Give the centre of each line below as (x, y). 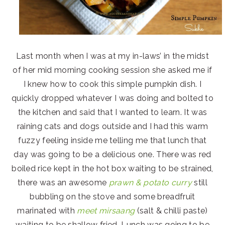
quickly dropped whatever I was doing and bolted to (112, 98)
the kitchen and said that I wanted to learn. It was (113, 112)
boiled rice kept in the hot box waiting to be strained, (113, 168)
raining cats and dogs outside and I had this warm (113, 126)
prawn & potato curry (150, 182)
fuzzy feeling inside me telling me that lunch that (113, 140)
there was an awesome (63, 182)
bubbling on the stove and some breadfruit (113, 196)
